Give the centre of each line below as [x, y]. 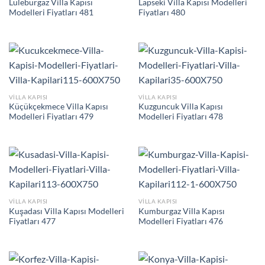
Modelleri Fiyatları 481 [51, 13]
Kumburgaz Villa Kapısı [181, 211]
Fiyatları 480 [161, 13]
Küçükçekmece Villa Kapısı [58, 107]
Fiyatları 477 [32, 221]
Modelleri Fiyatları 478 [180, 117]
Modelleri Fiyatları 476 [180, 221]
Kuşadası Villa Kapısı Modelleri [66, 211]
